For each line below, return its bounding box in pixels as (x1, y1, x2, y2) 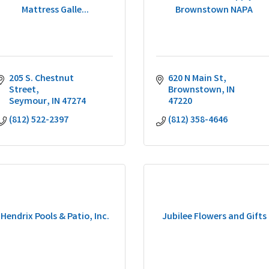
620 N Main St (168, 72, 223, 86)
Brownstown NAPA (175, 3, 253, 17)
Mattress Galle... (21, 3, 89, 17)
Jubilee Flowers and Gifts (162, 210, 267, 224)
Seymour (9, 95, 47, 109)
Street (9, 83, 36, 97)
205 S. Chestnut (9, 72, 74, 86)
